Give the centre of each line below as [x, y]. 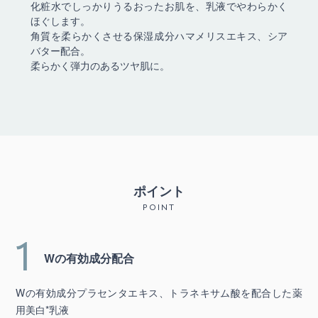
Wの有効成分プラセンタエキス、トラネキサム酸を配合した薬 [159, 292]
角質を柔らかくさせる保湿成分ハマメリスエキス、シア [159, 35]
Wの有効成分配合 [89, 258]
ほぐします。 [60, 20]
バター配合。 [60, 50]
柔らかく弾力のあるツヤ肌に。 [100, 65]
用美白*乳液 [43, 309]
